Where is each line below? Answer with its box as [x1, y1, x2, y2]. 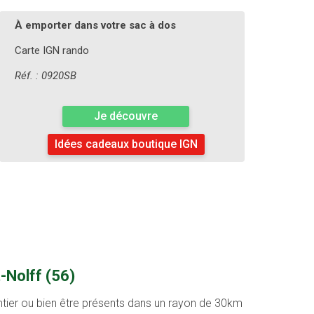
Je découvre [94, 109, 158, 123]
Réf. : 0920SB [14, 69, 76, 83]
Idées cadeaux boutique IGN [54, 137, 198, 151]
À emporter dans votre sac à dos [14, 19, 176, 32]
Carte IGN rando [14, 44, 89, 57]
